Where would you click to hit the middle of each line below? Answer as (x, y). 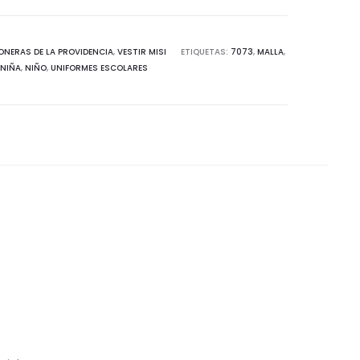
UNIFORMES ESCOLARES (99, 68)
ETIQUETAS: (205, 52)
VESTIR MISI (141, 52)
